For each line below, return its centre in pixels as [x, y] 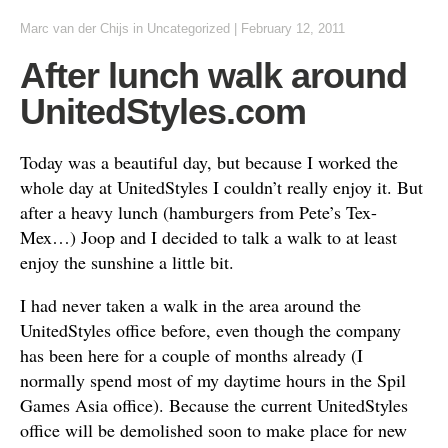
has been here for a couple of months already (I [191, 355]
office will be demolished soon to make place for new [213, 430]
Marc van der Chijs [74, 28]
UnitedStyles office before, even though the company [210, 330]
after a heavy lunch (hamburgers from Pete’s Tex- [198, 212]
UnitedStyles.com [163, 111]
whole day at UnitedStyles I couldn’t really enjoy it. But [221, 187]
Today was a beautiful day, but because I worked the [209, 162]
